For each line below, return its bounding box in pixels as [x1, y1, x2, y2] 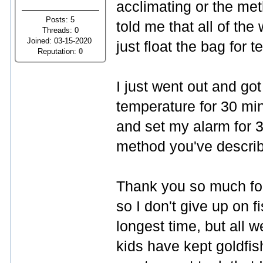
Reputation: [38, 46, 79, 56]
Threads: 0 [42, 25, 79, 35]
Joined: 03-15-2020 [27, 36, 94, 45]
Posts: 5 [46, 15, 75, 24]
